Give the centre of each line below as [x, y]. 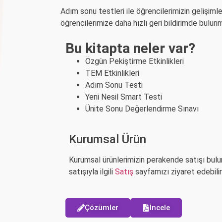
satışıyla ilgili [92, 171]
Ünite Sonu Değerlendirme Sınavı [142, 109]
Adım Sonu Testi [114, 85]
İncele [160, 207]
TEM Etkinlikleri [112, 73]
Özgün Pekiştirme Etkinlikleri [135, 61]
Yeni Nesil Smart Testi [124, 97]
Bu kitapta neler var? [130, 48]
